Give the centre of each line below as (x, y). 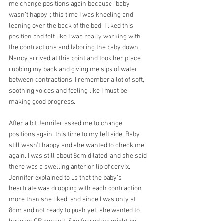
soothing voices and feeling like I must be (69, 91)
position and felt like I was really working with (75, 37)
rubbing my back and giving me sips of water (74, 69)
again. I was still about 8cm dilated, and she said (78, 156)
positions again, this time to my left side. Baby (75, 134)
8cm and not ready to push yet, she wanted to (75, 210)
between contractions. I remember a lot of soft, (77, 80)
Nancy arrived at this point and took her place (75, 58)
